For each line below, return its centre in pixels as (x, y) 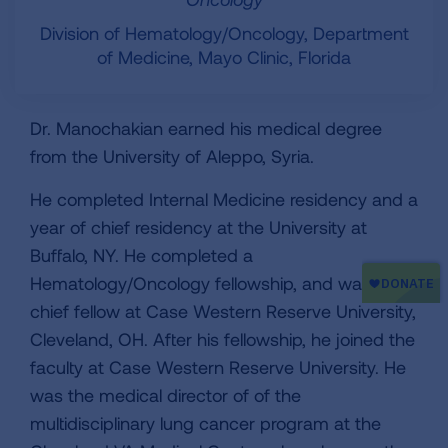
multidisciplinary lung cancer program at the (205, 423)
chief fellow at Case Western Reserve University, (223, 311)
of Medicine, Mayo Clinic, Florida (224, 57)
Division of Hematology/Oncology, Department (224, 33)
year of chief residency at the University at (198, 227)
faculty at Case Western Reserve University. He (218, 367)
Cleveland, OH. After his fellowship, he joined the (222, 339)
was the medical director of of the (165, 395)
